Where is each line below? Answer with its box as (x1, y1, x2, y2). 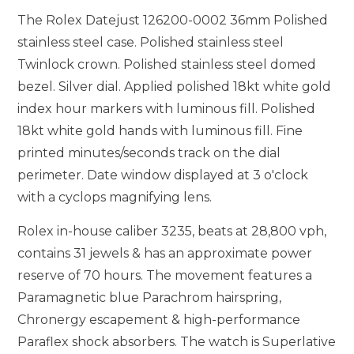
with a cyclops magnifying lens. (17, 190, 213, 205)
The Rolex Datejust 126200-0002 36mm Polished (17, 13, 329, 28)
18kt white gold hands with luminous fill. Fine (17, 123, 303, 139)
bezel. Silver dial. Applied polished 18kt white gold (17, 79, 332, 95)
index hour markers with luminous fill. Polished (17, 101, 316, 117)
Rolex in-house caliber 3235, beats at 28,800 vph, (17, 224, 327, 239)
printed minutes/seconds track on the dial (17, 145, 281, 161)
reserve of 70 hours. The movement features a (17, 268, 313, 284)
